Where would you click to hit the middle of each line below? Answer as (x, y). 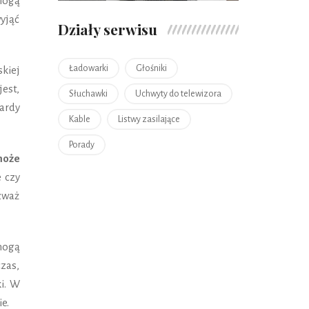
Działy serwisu (107, 29)
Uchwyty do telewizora (178, 93)
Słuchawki (88, 93)
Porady (81, 144)
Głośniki (151, 68)
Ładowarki (88, 68)
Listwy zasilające (149, 119)
